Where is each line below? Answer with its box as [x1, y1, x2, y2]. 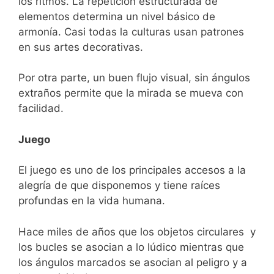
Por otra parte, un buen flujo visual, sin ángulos [18, 72, 250, 84]
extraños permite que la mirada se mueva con [18, 87, 243, 99]
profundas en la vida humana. [18, 194, 165, 207]
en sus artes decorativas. [18, 40, 143, 53]
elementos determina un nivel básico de [18, 10, 215, 23]
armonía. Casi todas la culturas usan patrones [18, 25, 244, 38]
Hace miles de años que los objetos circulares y [18, 225, 256, 238]
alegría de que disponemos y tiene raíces [18, 179, 220, 191]
